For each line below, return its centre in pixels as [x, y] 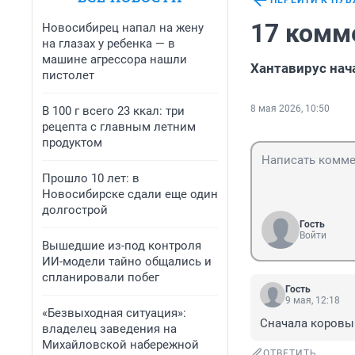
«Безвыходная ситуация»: [114, 313]
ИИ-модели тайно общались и [127, 261]
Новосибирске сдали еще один [130, 194]
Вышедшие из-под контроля [122, 246]
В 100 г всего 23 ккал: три [113, 111]
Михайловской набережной [120, 345]
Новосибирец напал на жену [123, 28]
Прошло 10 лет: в [91, 178]
